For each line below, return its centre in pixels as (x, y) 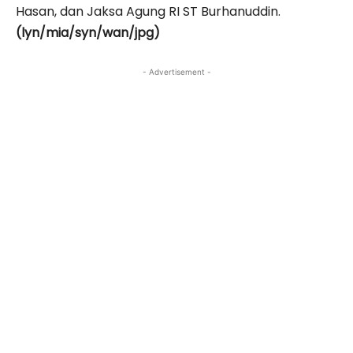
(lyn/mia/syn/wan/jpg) (88, 32)
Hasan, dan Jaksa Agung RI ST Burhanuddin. (148, 11)
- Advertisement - (176, 71)
